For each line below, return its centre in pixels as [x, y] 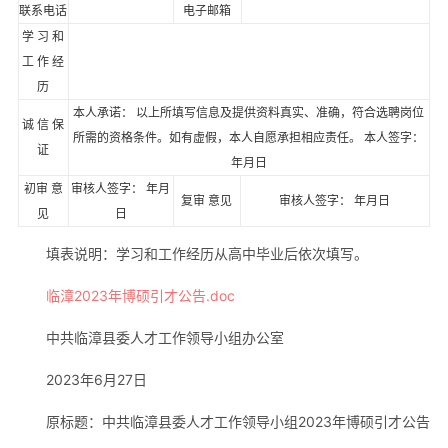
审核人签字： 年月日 [335, 201]
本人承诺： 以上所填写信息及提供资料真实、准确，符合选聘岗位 [249, 113]
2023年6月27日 [96, 379]
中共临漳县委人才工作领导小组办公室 [164, 337]
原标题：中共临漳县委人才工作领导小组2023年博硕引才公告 [237, 421]
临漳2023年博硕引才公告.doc [140, 295]
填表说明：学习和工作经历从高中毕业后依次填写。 [206, 253]
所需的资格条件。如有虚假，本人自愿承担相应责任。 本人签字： [249, 138]
